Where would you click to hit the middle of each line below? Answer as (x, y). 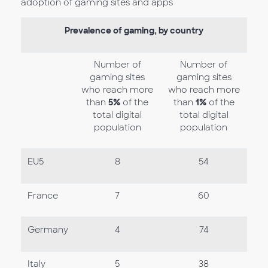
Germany (48, 230)
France (42, 196)
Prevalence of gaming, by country (134, 31)
